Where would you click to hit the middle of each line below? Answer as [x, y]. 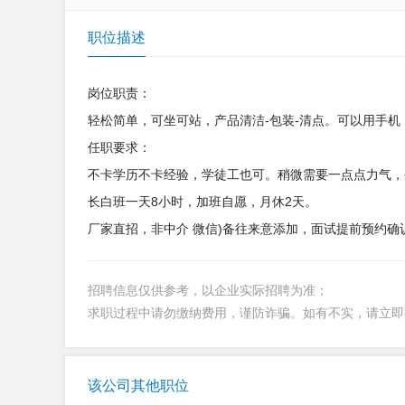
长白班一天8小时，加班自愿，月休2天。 [202, 202]
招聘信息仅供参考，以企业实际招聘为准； [208, 290]
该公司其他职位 [138, 386]
